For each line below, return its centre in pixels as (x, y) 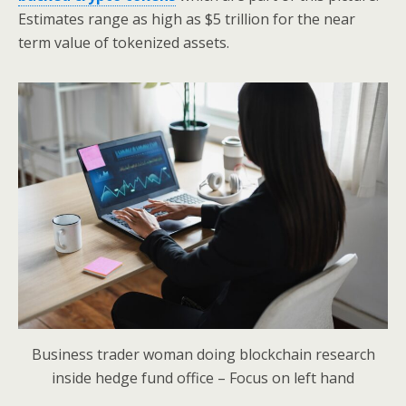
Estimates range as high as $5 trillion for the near (187, 19)
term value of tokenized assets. (124, 43)
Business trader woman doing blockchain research (203, 354)
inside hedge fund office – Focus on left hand (203, 378)
